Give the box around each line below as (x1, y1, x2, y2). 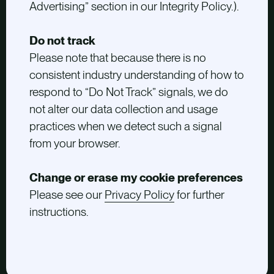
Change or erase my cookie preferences (29, 171, 243, 185)
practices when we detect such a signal (29, 119, 222, 134)
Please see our (29, 188, 102, 202)
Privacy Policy (104, 188, 174, 202)
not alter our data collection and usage (29, 102, 218, 117)
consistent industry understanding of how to (29, 68, 244, 83)
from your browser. (29, 136, 120, 151)
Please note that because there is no (29, 51, 206, 65)
